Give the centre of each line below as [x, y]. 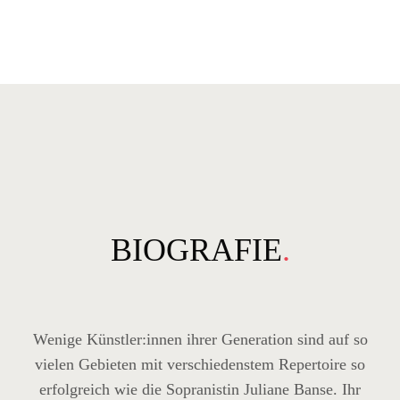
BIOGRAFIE [196, 250]
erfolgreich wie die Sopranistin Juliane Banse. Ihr [200, 389]
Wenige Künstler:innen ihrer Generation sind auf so [200, 339]
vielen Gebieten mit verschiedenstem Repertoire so [200, 364]
